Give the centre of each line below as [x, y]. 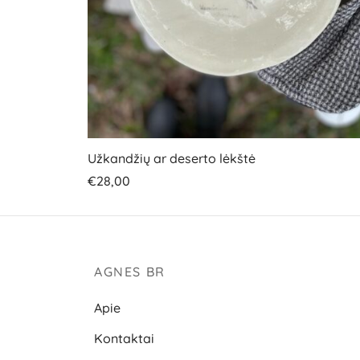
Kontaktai [124, 339]
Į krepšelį [115, 203]
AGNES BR [130, 272]
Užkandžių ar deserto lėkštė [172, 158]
